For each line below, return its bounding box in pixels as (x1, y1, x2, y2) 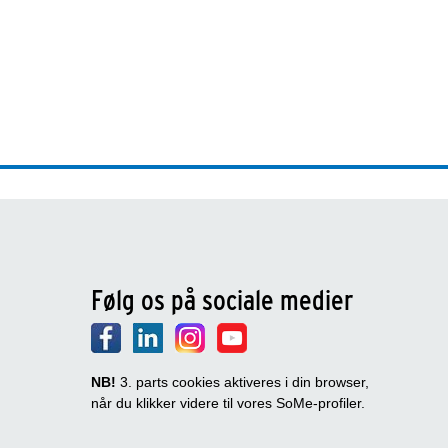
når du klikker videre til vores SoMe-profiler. (91, 394, 365, 411)
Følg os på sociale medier (91, 282, 353, 317)
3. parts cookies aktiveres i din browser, (116, 373, 369, 390)
